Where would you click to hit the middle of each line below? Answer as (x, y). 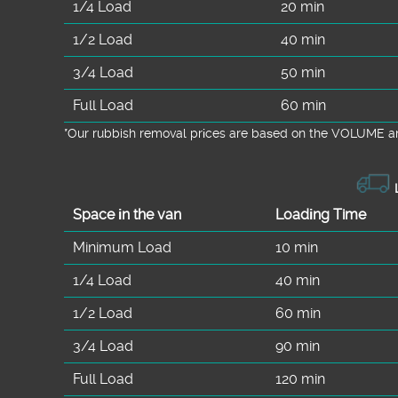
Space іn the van (127, 214)
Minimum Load (122, 247)
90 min (298, 346)
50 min (303, 72)
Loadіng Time (321, 214)
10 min (297, 247)
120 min (300, 378)
